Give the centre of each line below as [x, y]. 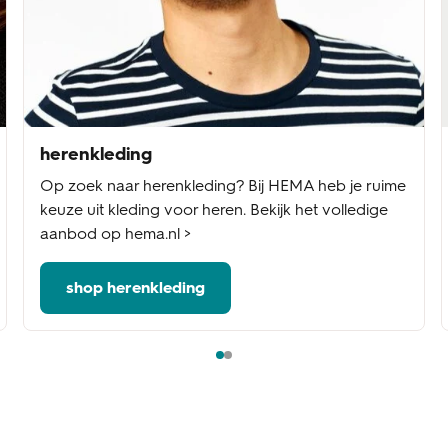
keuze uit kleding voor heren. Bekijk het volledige [213, 209]
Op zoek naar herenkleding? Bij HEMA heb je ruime [222, 185]
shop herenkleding [135, 287]
